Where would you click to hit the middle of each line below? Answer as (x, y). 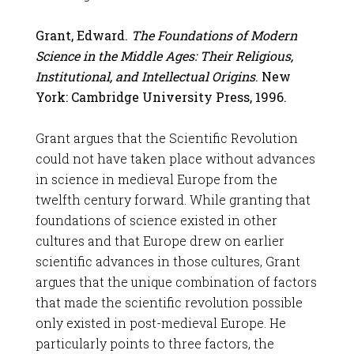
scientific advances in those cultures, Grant (168, 261)
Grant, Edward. (83, 35)
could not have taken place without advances (175, 158)
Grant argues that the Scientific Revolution (166, 138)
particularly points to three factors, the (154, 343)
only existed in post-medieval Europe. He (160, 323)
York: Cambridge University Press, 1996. (161, 97)
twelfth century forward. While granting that (173, 200)
